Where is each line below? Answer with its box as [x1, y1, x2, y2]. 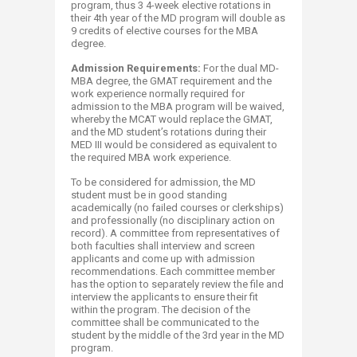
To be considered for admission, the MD [71, 176, 256, 188]
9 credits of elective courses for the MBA [71, 25, 258, 37]
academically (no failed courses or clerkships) [71, 202, 284, 214]
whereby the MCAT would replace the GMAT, [71, 113, 273, 125]
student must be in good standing [71, 189, 227, 201]
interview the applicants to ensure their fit [71, 291, 258, 303]
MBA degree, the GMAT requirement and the [71, 75, 272, 87]
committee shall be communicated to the [71, 316, 259, 328]
